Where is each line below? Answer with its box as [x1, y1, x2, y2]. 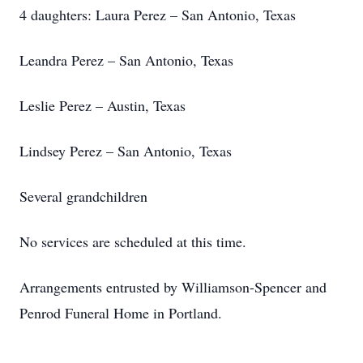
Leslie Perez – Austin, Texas [19, 96, 186, 115]
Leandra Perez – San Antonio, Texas [19, 50, 233, 70]
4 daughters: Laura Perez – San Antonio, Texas [19, 5, 296, 24]
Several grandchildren [19, 186, 147, 206]
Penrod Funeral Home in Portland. [19, 303, 222, 322]
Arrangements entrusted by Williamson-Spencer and [19, 277, 327, 297]
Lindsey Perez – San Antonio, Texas [19, 141, 232, 160]
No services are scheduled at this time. [19, 232, 246, 251]
